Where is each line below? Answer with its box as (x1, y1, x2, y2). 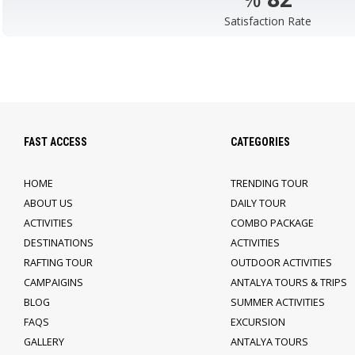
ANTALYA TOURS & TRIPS (230, 276, 347, 289)
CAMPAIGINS (24, 276, 83, 289)
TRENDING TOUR (230, 177, 308, 190)
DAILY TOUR (230, 197, 286, 210)
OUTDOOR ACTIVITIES (230, 256, 332, 269)
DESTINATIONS (24, 236, 94, 250)
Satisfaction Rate (223, 13, 311, 29)
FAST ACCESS (24, 136, 87, 148)
